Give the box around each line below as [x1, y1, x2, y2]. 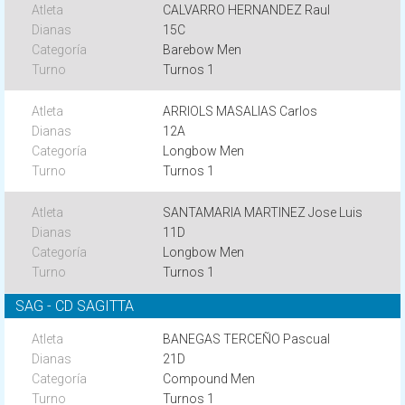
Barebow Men [163, 42, 242, 57]
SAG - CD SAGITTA [15, 297, 134, 315]
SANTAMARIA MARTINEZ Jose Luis [163, 205, 363, 220]
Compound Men [163, 372, 256, 386]
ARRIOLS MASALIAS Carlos [163, 104, 318, 118]
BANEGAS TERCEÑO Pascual [163, 332, 331, 346]
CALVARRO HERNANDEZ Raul [163, 3, 331, 17]
